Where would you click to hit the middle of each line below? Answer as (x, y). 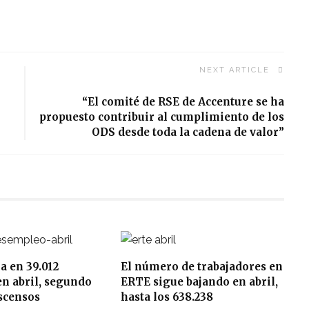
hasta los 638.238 (167, 297)
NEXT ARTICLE (235, 70)
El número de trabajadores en (201, 266)
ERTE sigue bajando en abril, (199, 281)
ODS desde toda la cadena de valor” (188, 132)
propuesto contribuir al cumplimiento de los (162, 117)
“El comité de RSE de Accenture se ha (183, 101)
